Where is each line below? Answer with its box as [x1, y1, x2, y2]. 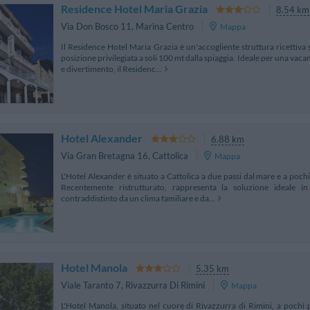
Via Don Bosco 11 [61, 21, 131, 33]
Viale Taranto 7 [61, 280, 121, 291]
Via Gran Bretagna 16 [61, 150, 148, 162]
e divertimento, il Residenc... [61, 63, 162, 74]
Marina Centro [136, 21, 194, 33]
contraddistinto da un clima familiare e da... [61, 192, 215, 203]
